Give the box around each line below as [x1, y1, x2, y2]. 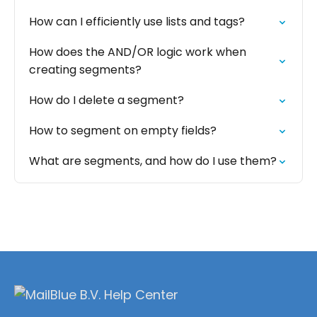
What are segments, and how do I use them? [29, 153, 277, 169]
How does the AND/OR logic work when [29, 44, 246, 60]
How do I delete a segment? [29, 92, 184, 108]
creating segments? [29, 62, 142, 78]
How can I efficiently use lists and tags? [29, 13, 245, 30]
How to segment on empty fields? [29, 122, 217, 139]
